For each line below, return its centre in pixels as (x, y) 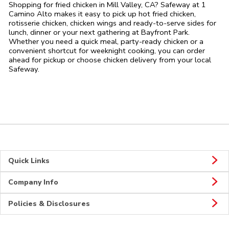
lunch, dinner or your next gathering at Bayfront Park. (99, 32)
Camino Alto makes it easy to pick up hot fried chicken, (102, 14)
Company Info (33, 182)
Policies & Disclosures (49, 204)
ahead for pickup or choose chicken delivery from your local (110, 60)
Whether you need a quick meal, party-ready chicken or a (106, 42)
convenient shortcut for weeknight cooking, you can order (107, 51)
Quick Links (29, 161)
